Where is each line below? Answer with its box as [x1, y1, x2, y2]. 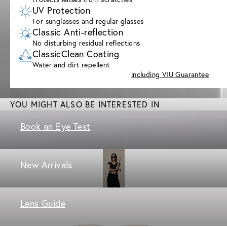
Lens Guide [20, 197, 65, 209]
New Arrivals [20, 159, 72, 171]
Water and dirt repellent [32, 60, 110, 69]
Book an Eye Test [20, 120, 91, 132]
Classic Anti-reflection [32, 26, 124, 38]
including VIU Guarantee [131, 69, 209, 79]
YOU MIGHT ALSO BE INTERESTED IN [10, 99, 160, 109]
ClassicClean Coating [32, 48, 119, 60]
